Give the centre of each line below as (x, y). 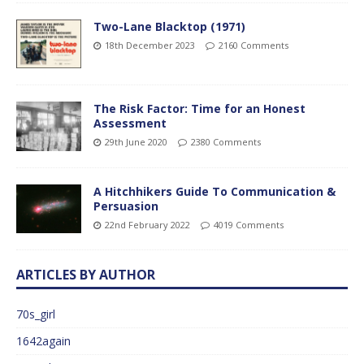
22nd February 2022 (147, 224)
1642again (43, 340)
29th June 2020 (136, 142)
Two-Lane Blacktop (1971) (169, 27)
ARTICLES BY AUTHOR (86, 274)
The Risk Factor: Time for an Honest (199, 109)
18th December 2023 (150, 45)
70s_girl (36, 314)
